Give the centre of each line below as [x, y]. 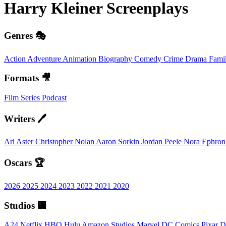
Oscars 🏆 [24, 163]
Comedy [149, 59]
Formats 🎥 [27, 78]
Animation [80, 59]
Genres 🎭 [25, 35]
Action [16, 59]
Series [31, 98]
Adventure [45, 59]
